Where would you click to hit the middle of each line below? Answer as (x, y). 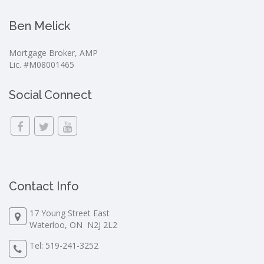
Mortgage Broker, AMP (53, 52)
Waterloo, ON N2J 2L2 (73, 225)
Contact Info (44, 186)
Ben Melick (39, 26)
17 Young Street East (70, 213)
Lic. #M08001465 (42, 64)
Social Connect (50, 95)
